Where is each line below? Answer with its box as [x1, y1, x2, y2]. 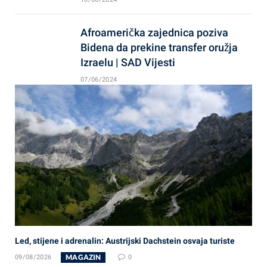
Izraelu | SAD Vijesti [80, 55, 175, 69]
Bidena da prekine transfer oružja [80, 41, 238, 54]
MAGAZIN [66, 252, 101, 262]
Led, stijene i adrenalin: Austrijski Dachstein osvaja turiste [15, 235, 235, 246]
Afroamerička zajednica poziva [80, 26, 228, 39]
